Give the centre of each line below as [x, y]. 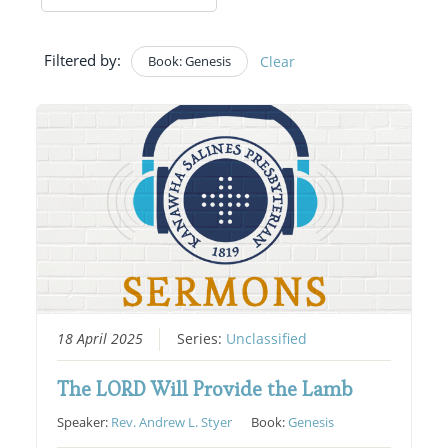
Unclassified [267, 339]
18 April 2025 [100, 339]
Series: [202, 339]
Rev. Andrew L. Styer [172, 422]
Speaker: [84, 422]
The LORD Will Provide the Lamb [205, 389]
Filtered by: [82, 59]
